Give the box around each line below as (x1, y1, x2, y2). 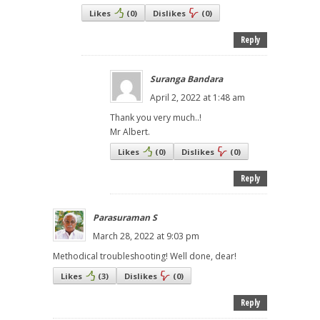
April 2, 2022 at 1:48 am (150, 91, 245, 104)
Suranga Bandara (150, 73, 223, 86)
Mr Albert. (110, 126, 150, 139)
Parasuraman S (93, 211, 157, 224)
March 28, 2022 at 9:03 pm (93, 230, 199, 243)
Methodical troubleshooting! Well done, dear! (53, 250, 236, 263)
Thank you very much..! (110, 111, 201, 124)
